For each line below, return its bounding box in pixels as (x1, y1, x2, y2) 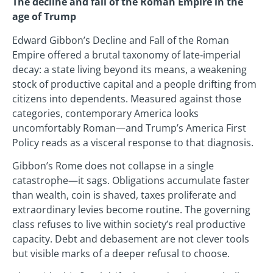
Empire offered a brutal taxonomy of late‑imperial (12, 48, 241, 62)
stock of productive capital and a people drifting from (12, 77, 257, 91)
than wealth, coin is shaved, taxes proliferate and (12, 188, 236, 202)
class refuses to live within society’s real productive (12, 218, 246, 232)
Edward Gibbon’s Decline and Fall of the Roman (12, 33, 229, 47)
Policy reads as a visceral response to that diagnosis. (12, 135, 253, 149)
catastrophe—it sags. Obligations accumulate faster (12, 174, 250, 188)
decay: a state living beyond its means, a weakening (12, 62, 247, 76)
